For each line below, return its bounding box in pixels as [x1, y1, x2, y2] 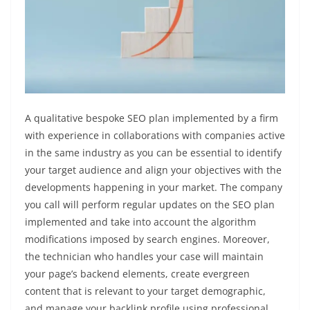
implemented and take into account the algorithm [25, 215, 256, 228]
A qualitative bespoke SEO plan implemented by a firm [25, 111, 278, 125]
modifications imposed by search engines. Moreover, [25, 232, 270, 246]
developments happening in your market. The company [25, 180, 282, 194]
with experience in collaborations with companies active [25, 128, 285, 142]
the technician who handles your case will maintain [25, 249, 264, 263]
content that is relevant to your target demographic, [25, 284, 266, 298]
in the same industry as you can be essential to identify [25, 145, 282, 159]
